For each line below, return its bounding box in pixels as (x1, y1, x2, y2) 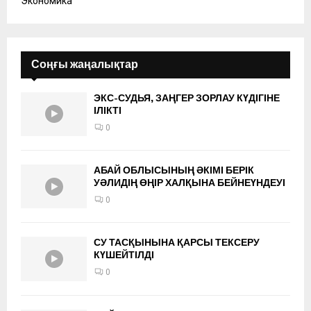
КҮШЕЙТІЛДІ (94, 249, 154, 262)
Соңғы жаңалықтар (31, 57, 138, 71)
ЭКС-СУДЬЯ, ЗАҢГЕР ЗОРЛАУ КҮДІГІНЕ (94, 92, 280, 104)
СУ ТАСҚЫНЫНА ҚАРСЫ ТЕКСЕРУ (94, 237, 260, 249)
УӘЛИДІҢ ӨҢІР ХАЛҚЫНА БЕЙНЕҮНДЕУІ (94, 176, 285, 189)
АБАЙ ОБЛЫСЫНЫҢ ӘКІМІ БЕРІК (94, 164, 254, 176)
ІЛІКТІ (94, 104, 121, 117)
